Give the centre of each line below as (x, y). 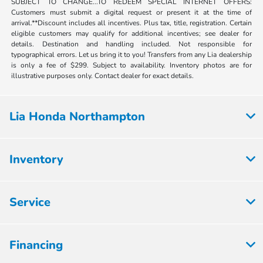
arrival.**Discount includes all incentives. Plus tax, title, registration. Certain (131, 23)
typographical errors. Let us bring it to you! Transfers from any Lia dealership (131, 55)
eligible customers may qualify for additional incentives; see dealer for (131, 34)
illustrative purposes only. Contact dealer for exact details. (103, 76)
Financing (36, 245)
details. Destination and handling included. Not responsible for (131, 44)
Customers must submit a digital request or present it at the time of (131, 13)
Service (30, 203)
